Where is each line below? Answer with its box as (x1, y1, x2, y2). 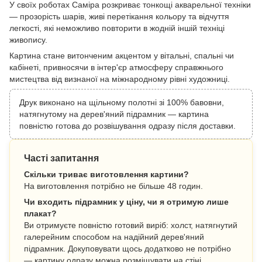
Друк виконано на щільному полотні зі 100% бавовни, (19, 97, 224, 107)
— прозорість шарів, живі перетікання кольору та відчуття (9, 11, 229, 21)
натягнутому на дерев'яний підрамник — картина (19, 109, 209, 119)
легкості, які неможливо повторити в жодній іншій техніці (9, 23, 225, 33)
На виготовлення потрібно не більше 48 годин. (24, 181, 203, 191)
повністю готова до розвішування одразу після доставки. (19, 120, 236, 130)
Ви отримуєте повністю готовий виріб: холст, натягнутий (24, 220, 237, 230)
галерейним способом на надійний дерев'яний (24, 232, 204, 242)
